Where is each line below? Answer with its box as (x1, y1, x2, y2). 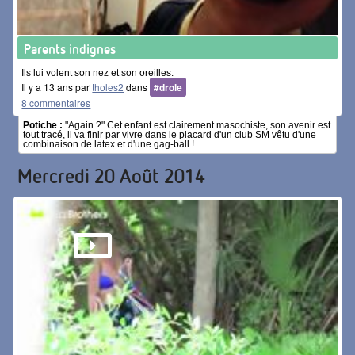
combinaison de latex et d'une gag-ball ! (23, 139, 195, 151)
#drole (154, 80, 183, 95)
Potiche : (23, 120, 63, 132)
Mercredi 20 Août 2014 (17, 163, 206, 189)
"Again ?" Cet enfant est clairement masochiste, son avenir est (63, 120, 331, 132)
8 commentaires (21, 96, 91, 110)
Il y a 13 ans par (21, 80, 93, 94)
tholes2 (92, 80, 124, 94)
